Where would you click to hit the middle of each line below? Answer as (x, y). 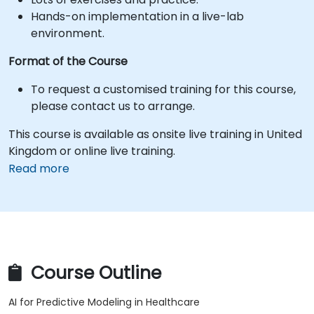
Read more (39, 169)
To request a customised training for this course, (163, 89)
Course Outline (94, 273)
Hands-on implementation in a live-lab (137, 16)
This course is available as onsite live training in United (155, 134)
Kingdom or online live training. (92, 151)
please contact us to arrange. (113, 106)
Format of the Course (68, 61)
